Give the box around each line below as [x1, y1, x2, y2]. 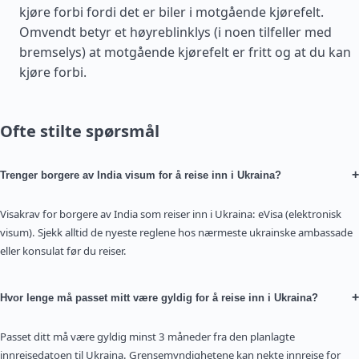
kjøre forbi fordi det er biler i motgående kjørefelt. [19, 3, 324, 21]
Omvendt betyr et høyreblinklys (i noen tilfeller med [19, 23, 332, 41]
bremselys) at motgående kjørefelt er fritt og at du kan [19, 43, 351, 61]
